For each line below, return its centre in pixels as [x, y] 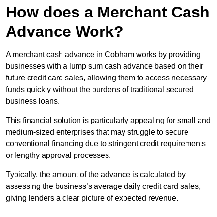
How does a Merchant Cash [108, 12]
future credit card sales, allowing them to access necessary [106, 78]
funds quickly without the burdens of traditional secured [100, 90]
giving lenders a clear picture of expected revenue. [92, 198]
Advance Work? [65, 32]
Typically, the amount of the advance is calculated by [96, 175]
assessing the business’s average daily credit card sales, [103, 186]
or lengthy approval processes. [58, 155]
